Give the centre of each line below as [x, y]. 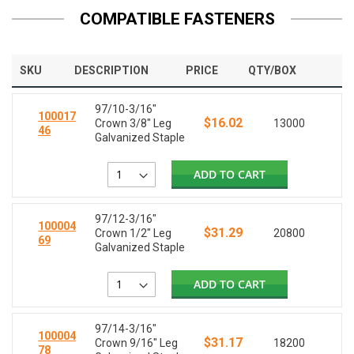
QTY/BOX [272, 71]
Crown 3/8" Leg [134, 124]
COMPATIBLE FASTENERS [177, 19]
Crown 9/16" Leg [137, 343]
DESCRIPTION [111, 71]
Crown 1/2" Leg [134, 233]
